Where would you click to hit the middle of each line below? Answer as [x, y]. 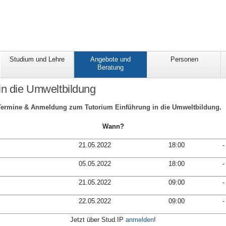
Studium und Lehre [37, 60]
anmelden [140, 220]
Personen [184, 60]
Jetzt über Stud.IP [98, 220]
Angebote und [110, 60]
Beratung [110, 68]
